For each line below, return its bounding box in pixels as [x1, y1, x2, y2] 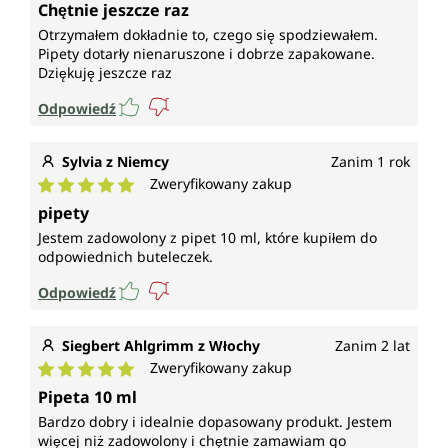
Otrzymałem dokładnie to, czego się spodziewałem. [38, 25, 378, 45]
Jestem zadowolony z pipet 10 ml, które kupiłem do [38, 228, 377, 248]
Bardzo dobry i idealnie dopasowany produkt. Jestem [38, 412, 392, 432]
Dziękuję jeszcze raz [38, 63, 172, 83]
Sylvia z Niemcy [62, 152, 169, 172]
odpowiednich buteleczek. [38, 247, 213, 267]
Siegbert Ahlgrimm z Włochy [62, 336, 260, 356]
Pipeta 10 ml [38, 386, 137, 409]
